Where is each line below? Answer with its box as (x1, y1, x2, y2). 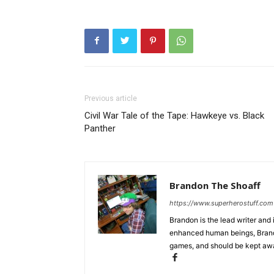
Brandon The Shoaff (169, 179, 261, 191)
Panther (84, 122, 116, 134)
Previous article (84, 94, 137, 103)
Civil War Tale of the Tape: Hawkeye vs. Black (84, 109, 264, 121)
